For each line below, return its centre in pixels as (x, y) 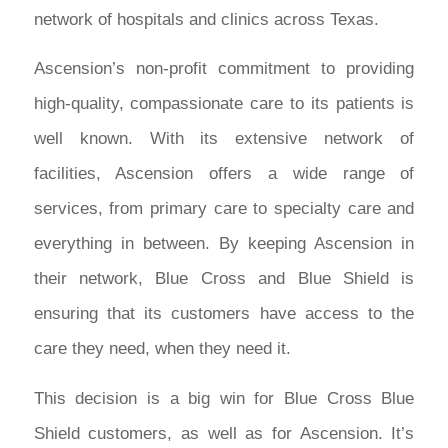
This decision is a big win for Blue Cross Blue (224, 398)
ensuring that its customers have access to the (224, 314)
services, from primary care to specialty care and (224, 209)
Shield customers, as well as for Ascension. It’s (224, 433)
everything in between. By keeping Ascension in (224, 244)
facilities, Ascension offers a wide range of (224, 174)
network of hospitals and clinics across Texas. (206, 19)
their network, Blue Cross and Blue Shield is (224, 279)
